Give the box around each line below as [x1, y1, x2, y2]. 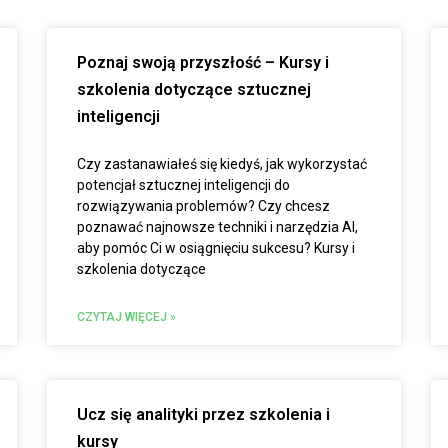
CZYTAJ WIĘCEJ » [77, 310, 177, 324]
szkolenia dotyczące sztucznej [77, 80, 312, 99]
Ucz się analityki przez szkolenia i [77, 405, 331, 424]
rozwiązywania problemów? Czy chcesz [77, 198, 331, 214]
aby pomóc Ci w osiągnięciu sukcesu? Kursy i [77, 240, 356, 256]
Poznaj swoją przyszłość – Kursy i [77, 53, 330, 72]
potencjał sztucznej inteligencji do [77, 177, 291, 193]
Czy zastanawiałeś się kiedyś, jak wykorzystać [77, 156, 368, 172]
